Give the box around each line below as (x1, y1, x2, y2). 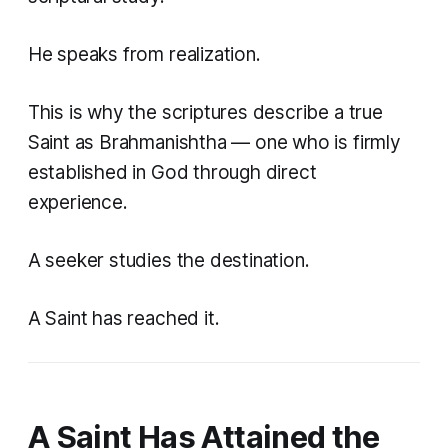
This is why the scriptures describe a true (27, 101, 383, 125)
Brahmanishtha (99, 131, 232, 155)
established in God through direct (27, 161, 317, 185)
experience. (27, 191, 128, 215)
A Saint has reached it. (27, 307, 220, 331)
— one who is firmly (231, 131, 401, 155)
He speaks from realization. (27, 43, 261, 67)
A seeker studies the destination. (27, 249, 310, 273)
